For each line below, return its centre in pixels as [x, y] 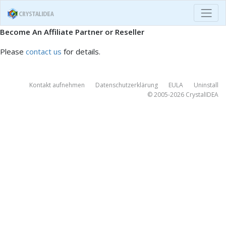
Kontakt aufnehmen [57, 85]
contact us [44, 51]
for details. [81, 51]
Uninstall [206, 85]
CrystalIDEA [202, 95]
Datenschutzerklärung [127, 85]
